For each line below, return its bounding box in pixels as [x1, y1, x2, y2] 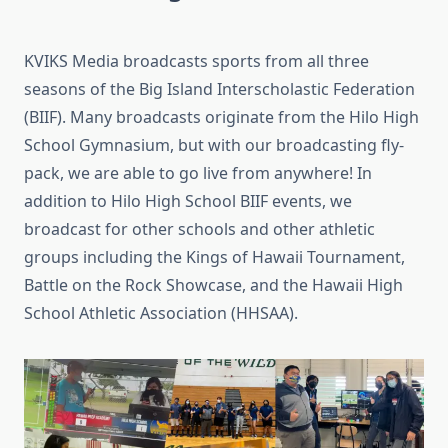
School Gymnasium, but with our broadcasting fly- [24, 134, 404, 156]
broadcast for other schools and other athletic [24, 218, 375, 240]
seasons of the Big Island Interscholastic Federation [24, 78, 415, 100]
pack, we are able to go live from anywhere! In [24, 162, 372, 184]
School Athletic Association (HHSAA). [24, 302, 298, 324]
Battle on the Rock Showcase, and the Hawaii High [24, 274, 403, 296]
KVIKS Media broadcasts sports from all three [24, 50, 369, 72]
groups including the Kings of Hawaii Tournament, [24, 246, 405, 268]
